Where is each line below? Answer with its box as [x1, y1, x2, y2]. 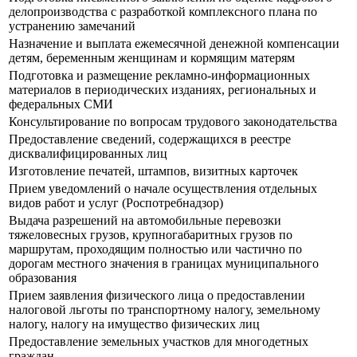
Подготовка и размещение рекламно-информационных [9, 69, 310, 83]
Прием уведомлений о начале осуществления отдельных [9, 182, 317, 196]
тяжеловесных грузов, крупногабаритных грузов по [9, 228, 292, 242]
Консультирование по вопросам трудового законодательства [9, 115, 337, 129]
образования [9, 271, 76, 285]
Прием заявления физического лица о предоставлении [9, 288, 305, 303]
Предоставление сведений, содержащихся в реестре [9, 132, 291, 147]
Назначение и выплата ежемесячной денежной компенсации [9, 37, 339, 51]
